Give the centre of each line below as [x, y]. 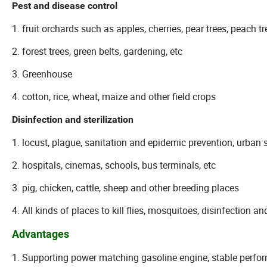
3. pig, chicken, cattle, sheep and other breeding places [125, 188]
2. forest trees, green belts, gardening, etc [97, 52]
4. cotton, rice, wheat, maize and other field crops [114, 97]
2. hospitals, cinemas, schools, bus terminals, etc [114, 165]
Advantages [41, 234]
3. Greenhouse [42, 74]
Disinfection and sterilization [73, 120]
